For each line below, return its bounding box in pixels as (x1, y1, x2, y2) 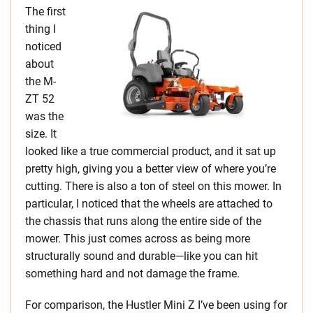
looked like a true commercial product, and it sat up (25, 145, 276, 159)
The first (25, 5, 66, 19)
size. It (25, 127, 57, 141)
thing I (25, 22, 56, 36)
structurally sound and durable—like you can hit (25, 249, 258, 263)
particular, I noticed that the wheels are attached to (25, 197, 272, 211)
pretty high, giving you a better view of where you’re (25, 162, 276, 176)
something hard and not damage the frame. (25, 267, 240, 281)
